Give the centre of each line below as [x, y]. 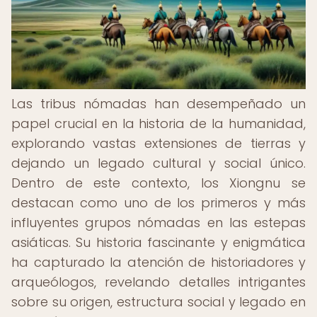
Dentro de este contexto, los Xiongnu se [158, 183]
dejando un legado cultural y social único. [158, 163]
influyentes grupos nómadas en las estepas [158, 223]
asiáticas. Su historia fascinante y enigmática [158, 242]
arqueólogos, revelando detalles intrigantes [158, 282]
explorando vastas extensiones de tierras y [158, 143]
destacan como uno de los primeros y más [158, 203]
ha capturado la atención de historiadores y [158, 262]
